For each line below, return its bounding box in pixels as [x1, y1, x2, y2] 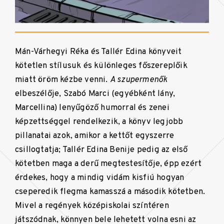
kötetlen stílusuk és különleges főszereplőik [15, 60, 187, 71]
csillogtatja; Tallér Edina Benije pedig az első [15, 144, 188, 155]
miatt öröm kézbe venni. [15, 74, 110, 85]
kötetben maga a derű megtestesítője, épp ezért [15, 158, 202, 169]
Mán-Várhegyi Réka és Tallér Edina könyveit [15, 46, 182, 57]
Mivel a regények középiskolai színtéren [15, 200, 169, 211]
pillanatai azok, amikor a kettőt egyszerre [15, 130, 174, 141]
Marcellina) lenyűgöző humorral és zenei [15, 102, 169, 113]
